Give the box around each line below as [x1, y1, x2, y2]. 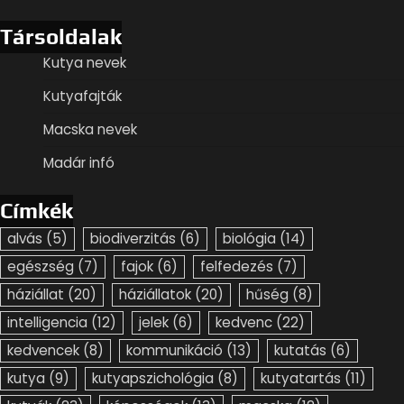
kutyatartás [261, 368, 341, 388]
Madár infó [43, 152, 115, 172]
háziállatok [119, 284, 191, 304]
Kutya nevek [43, 52, 126, 72]
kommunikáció [126, 340, 223, 360]
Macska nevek [43, 119, 137, 139]
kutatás [274, 340, 326, 360]
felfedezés [200, 256, 273, 276]
